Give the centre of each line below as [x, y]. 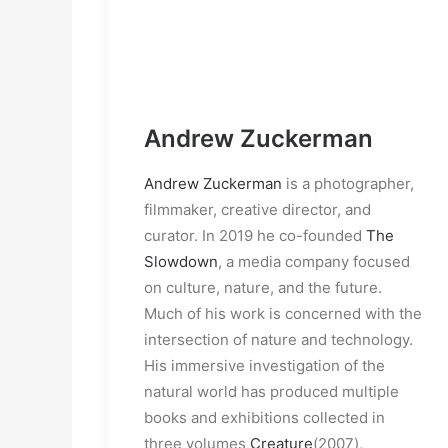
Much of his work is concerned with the [283, 313]
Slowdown [181, 261]
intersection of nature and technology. [278, 339]
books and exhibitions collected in [264, 417]
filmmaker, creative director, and [257, 209]
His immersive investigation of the [264, 365]
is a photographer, [348, 183]
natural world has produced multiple [271, 391]
